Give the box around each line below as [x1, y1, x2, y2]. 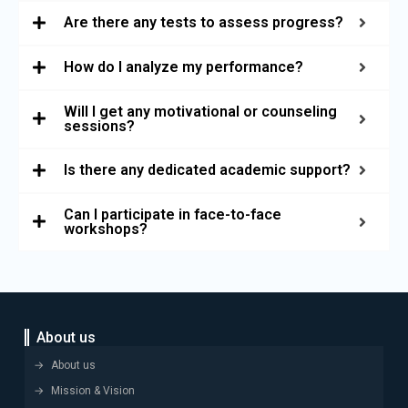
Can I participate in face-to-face [64, 205, 281, 223]
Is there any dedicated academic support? [64, 161, 351, 179]
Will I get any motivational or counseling [64, 102, 337, 120]
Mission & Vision [51, 383, 135, 397]
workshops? [64, 219, 148, 238]
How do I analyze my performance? [64, 58, 303, 76]
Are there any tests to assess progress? [64, 14, 343, 32]
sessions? [64, 117, 135, 135]
